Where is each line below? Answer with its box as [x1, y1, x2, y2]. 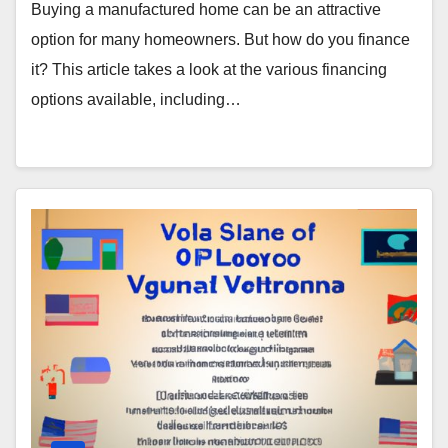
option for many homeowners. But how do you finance [31, 31, 410, 48]
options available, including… [31, 91, 241, 108]
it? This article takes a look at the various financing [31, 61, 387, 78]
